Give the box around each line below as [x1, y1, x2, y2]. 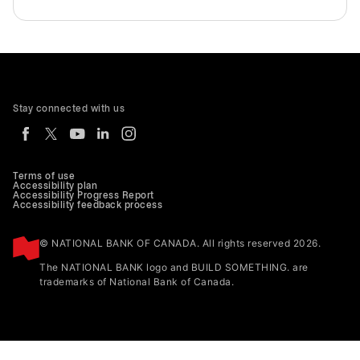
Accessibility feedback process [13, 200, 162, 210]
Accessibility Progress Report [13, 190, 154, 200]
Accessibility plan [13, 181, 97, 190]
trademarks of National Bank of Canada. [39, 275, 234, 288]
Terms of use [13, 171, 75, 181]
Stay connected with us [13, 104, 125, 113]
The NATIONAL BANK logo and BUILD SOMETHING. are [39, 260, 309, 273]
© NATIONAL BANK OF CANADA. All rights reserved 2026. [39, 236, 321, 249]
